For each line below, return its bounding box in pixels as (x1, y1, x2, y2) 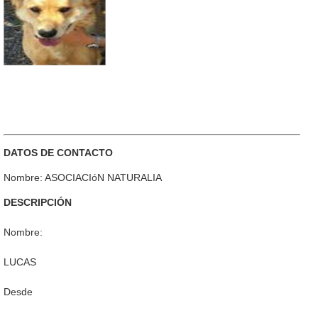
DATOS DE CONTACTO (4, 147, 113, 159)
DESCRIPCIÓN (4, 197, 72, 209)
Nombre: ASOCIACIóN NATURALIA (4, 172, 162, 184)
